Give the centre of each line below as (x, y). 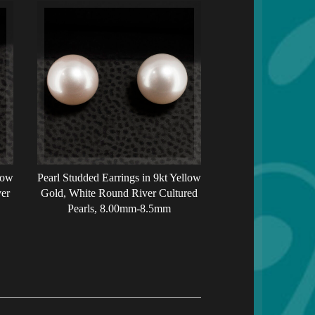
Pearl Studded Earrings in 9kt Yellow (119, 178)
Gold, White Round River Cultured (119, 193)
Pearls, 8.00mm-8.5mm (119, 209)
